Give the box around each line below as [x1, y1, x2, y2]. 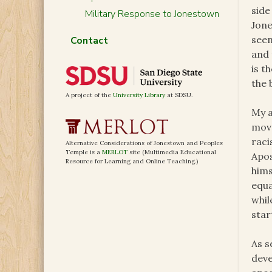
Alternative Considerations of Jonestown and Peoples [66, 139, 223, 148]
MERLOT [102, 148, 127, 157]
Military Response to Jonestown [84, 7, 219, 21]
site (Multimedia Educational [127, 148, 216, 157]
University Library [113, 91, 165, 100]
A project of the [66, 91, 113, 100]
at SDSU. [165, 91, 192, 100]
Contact [70, 34, 108, 47]
